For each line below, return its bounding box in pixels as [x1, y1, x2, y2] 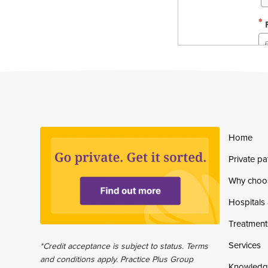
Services [229, 239, 261, 252]
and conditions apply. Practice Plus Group [40, 252, 194, 265]
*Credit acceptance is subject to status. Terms [40, 239, 209, 252]
